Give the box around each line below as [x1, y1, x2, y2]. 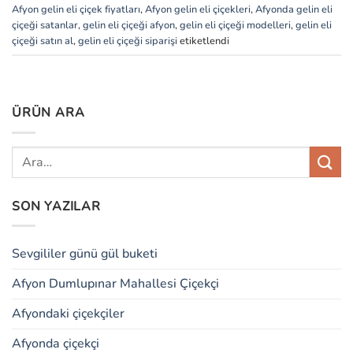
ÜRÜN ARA [12, 104, 85, 122]
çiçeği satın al [12, 33, 73, 48]
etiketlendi [177, 33, 229, 48]
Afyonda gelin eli [255, 2, 333, 17]
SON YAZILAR [12, 197, 101, 215]
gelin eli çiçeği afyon [83, 17, 175, 32]
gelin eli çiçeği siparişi [78, 33, 177, 48]
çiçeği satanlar [12, 17, 78, 32]
